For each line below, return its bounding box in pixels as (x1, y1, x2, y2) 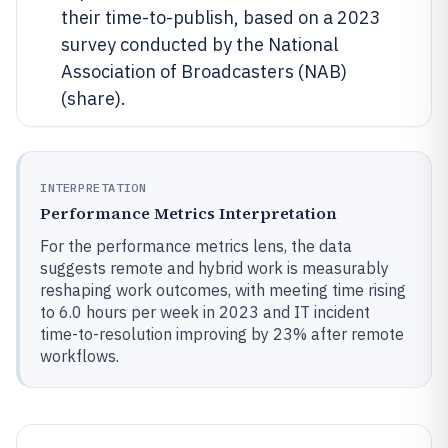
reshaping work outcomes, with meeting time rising (40, 280, 406, 300)
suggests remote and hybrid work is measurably (40, 258, 389, 278)
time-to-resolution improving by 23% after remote (40, 324, 404, 344)
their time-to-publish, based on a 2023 (61, 6, 381, 29)
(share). (61, 87, 126, 110)
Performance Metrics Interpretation (40, 202, 337, 224)
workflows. (40, 346, 119, 366)
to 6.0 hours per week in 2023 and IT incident (40, 302, 370, 322)
